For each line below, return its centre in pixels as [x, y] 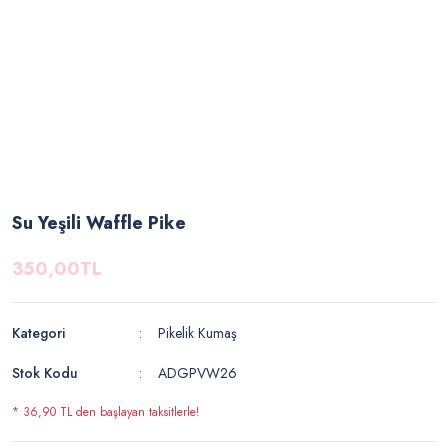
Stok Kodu [45, 373]
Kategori [38, 333]
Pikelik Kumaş [198, 333]
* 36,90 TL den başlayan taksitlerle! [105, 412]
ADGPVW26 [198, 373]
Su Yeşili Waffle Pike [99, 223]
